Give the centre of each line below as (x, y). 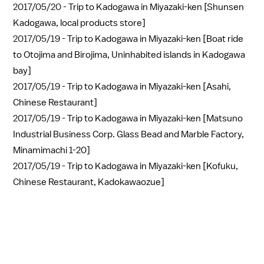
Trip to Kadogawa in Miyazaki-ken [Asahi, (149, 86)
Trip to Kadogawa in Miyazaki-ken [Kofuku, (153, 166)
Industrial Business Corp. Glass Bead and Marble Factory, (128, 134)
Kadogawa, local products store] (79, 23)
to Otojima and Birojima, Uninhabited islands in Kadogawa (129, 55)
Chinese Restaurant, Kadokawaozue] (89, 182)
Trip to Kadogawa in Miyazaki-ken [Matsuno (155, 118)
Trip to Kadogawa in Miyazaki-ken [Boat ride (155, 39)
